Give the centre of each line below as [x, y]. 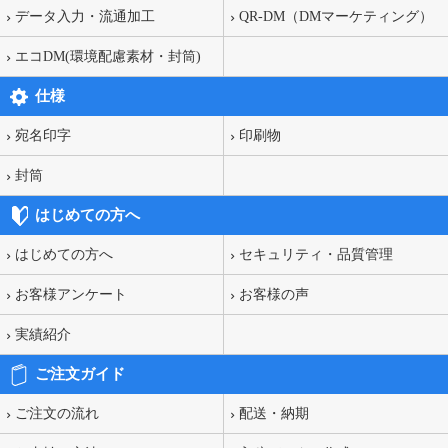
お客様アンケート [71, 294]
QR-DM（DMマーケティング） [336, 16]
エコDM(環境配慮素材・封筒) [108, 56]
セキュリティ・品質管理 [316, 254]
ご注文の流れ [57, 414]
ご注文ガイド [80, 374]
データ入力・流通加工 [85, 16]
